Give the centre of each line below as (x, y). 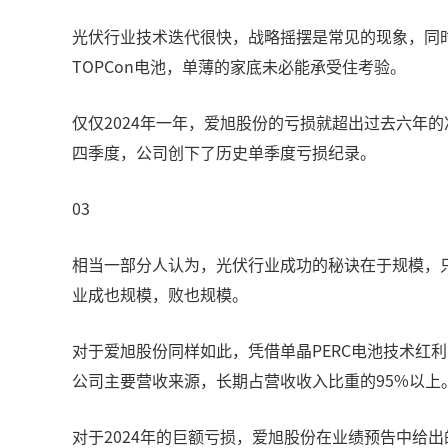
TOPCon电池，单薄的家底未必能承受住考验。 (239, 66)
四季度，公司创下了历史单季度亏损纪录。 (224, 152)
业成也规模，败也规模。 (160, 294)
